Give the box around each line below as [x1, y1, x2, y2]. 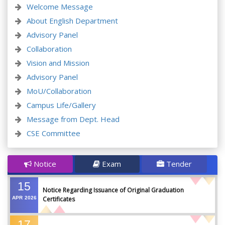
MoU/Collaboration [27, 86, 91, 96]
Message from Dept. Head [27, 114, 120, 125]
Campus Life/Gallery [27, 100, 96, 110]
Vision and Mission [27, 58, 89, 68]
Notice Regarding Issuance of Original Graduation [43, 186, 184, 195]
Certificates [43, 195, 75, 204]
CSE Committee [27, 128, 80, 139]
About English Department [27, 16, 118, 26]
